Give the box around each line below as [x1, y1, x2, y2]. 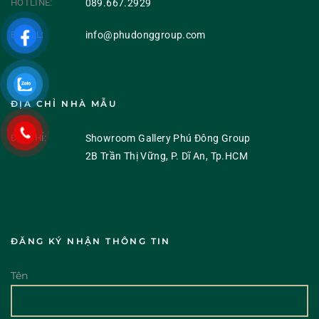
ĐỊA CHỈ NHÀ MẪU [11, 98, 117, 110]
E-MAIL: [11, 28, 44, 40]
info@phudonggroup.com [85, 28, 206, 41]
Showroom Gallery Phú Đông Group [85, 132, 251, 145]
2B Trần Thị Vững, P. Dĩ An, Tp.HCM [85, 150, 249, 162]
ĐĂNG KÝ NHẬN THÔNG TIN [11, 236, 171, 247]
